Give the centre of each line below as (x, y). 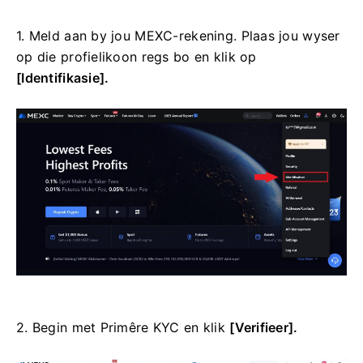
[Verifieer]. (264, 327)
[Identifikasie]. (63, 78)
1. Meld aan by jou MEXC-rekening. (129, 36)
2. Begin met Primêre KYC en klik (123, 327)
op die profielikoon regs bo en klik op (137, 57)
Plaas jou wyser (290, 36)
